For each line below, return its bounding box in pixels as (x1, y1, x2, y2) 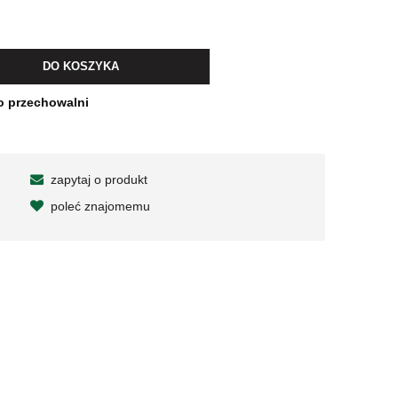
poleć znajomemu (50, 198, 150, 213)
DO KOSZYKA (43, 60, 120, 74)
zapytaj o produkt (50, 171, 147, 187)
